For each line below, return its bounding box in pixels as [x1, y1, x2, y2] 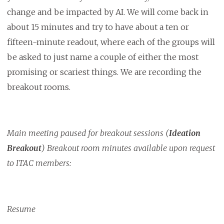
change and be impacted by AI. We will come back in [6, 7, 208, 17]
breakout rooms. [6, 82, 72, 92]
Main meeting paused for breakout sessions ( [6, 128, 169, 138]
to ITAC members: [6, 158, 71, 168]
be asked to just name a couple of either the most [6, 52, 198, 62]
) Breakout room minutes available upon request [41, 143, 215, 153]
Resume [6, 204, 37, 214]
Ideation [168, 128, 200, 138]
